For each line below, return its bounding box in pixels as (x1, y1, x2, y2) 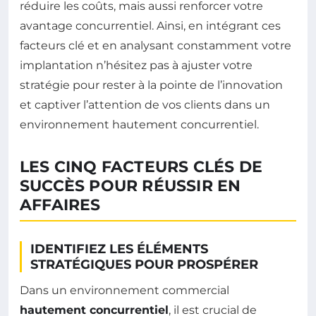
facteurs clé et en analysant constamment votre (20, 39, 291, 52)
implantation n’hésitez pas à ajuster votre (20, 59, 253, 72)
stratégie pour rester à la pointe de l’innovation (20, 78, 283, 92)
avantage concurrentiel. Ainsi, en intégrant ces (20, 19, 281, 32)
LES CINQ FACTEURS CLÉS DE (20, 157, 263, 176)
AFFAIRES (20, 195, 101, 214)
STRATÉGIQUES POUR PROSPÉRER (30, 257, 258, 272)
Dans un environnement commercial (20, 284, 229, 297)
